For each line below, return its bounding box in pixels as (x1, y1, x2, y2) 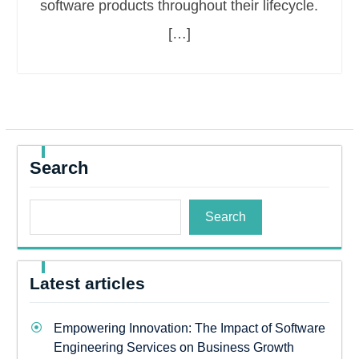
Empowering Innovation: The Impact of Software (53, 321, 325, 335)
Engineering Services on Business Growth (53, 341, 294, 354)
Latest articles (29, 274, 145, 292)
